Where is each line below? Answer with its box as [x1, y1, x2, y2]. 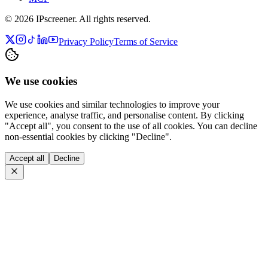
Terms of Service [114, 36, 178, 47]
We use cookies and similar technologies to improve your [5, 99, 220, 110]
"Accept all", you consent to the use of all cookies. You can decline [5, 121, 257, 132]
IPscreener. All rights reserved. [33, 13, 151, 24]
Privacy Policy [59, 36, 114, 47]
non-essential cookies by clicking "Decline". [5, 132, 172, 142]
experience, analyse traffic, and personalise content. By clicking [5, 110, 244, 121]
